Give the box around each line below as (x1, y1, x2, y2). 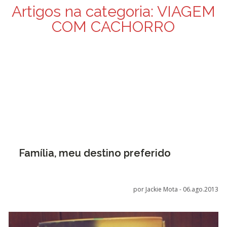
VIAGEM (153, 3, 215, 20)
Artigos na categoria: (11, 3, 154, 20)
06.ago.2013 (183, 185, 219, 194)
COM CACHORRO (52, 18, 175, 35)
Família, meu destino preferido (18, 147, 171, 159)
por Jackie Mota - (133, 185, 183, 194)
